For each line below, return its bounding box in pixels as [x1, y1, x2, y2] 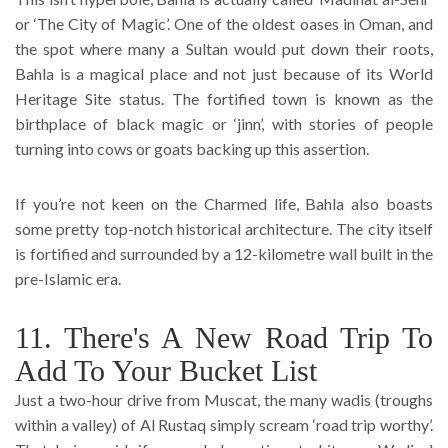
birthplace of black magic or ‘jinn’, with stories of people [15, 113, 433, 133]
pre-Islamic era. [15, 268, 124, 288]
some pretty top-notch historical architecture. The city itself [15, 218, 433, 238]
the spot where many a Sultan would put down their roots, [15, 38, 433, 58]
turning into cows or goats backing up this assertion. [15, 138, 369, 158]
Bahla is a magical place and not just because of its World [15, 63, 433, 83]
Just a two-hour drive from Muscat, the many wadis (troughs [15, 389, 433, 409]
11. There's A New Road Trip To [15, 320, 433, 354]
